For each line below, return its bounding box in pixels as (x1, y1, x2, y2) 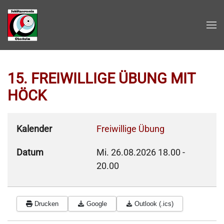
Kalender (16, 123, 52, 134)
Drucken (34, 200, 59, 208)
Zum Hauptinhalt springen (22, 24, 126, 34)
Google (86, 200, 107, 208)
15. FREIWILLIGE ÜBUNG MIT (7, 70, 195, 87)
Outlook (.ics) (134, 200, 173, 208)
